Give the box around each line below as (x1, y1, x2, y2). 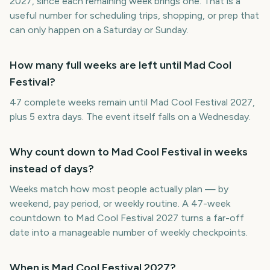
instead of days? (10, 162, 94, 175)
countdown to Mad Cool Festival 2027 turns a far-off (10, 212, 244, 224)
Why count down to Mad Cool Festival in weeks (10, 145, 248, 159)
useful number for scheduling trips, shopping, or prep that (10, 10, 259, 21)
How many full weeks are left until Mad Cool (10, 58, 231, 72)
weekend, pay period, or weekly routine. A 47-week (10, 198, 230, 209)
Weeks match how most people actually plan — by (10, 183, 228, 195)
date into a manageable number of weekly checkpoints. (10, 227, 248, 238)
